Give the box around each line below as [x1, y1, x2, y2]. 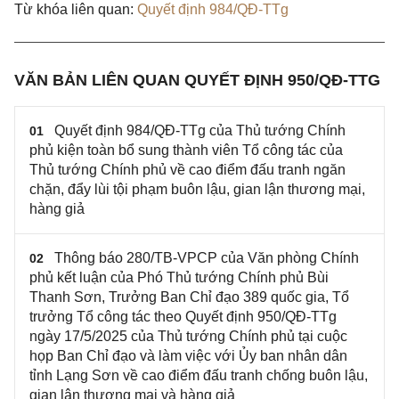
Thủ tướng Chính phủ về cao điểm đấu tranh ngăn [29, 162, 346, 178]
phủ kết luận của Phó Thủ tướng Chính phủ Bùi [29, 270, 329, 286]
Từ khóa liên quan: [14, 2, 134, 18]
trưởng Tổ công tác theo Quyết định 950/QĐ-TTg [29, 309, 337, 325]
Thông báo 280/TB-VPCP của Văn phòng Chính [54, 250, 359, 266]
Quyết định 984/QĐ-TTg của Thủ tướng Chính [54, 123, 346, 139]
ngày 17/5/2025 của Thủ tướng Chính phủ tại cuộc [29, 329, 347, 345]
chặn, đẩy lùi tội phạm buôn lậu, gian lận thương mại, [29, 182, 365, 198]
